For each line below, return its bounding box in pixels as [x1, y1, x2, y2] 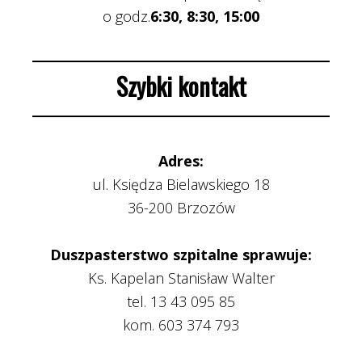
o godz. [103, 6, 150, 26]
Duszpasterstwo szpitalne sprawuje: [50, 245, 312, 264]
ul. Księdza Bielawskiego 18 [92, 175, 270, 194]
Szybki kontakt [116, 68, 246, 104]
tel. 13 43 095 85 [127, 292, 235, 311]
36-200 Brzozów [127, 198, 235, 217]
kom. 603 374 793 [123, 315, 239, 335]
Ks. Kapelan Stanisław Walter [87, 268, 275, 288]
